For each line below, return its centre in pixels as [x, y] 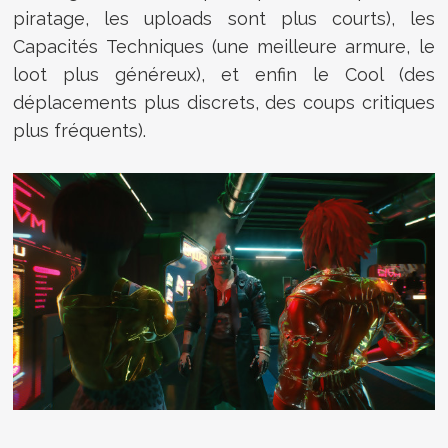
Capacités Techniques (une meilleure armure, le [224, 47]
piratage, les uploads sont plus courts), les [224, 19]
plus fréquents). [80, 131]
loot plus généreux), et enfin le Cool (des [224, 75]
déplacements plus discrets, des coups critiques [224, 103]
